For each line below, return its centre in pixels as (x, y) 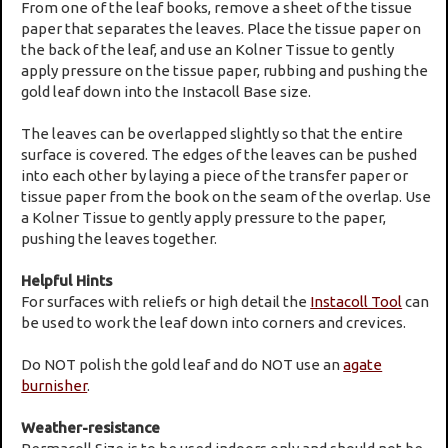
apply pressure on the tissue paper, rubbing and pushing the (225, 70)
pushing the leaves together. (119, 238)
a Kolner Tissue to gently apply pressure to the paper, (204, 217)
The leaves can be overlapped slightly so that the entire (212, 133)
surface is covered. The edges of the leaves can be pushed (219, 154)
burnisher (54, 385)
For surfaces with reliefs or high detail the (166, 301)
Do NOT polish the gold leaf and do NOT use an (182, 364)
